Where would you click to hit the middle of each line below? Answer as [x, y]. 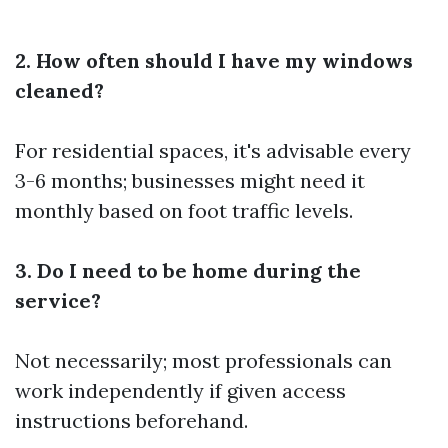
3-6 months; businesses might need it [190, 180]
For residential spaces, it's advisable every [213, 150]
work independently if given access [180, 390]
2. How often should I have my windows [214, 60]
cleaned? [59, 90]
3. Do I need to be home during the [188, 270]
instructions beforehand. [131, 420]
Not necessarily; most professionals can [203, 360]
